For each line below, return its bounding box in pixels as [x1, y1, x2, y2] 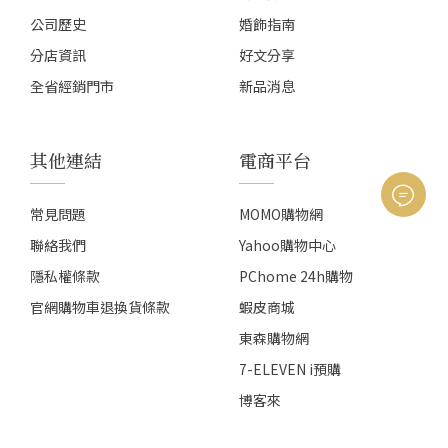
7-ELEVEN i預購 [239, 359, 341, 380]
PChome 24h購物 [239, 266, 353, 287]
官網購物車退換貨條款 [30, 297, 170, 318]
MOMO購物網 [239, 204, 323, 225]
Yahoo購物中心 [239, 235, 336, 256]
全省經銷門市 [30, 76, 114, 97]
